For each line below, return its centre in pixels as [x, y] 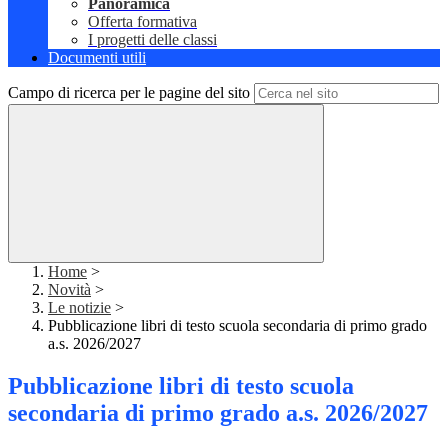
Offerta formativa [142, 22]
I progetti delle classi [152, 40]
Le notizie [79, 308]
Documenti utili [97, 58]
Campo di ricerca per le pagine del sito [129, 93]
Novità [69, 290]
